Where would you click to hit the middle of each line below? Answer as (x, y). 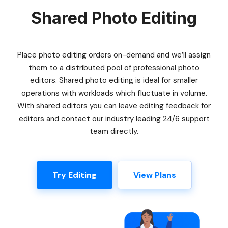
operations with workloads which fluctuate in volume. (114, 93)
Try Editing (74, 175)
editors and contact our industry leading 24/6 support (114, 119)
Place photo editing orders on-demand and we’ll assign (114, 55)
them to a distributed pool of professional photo (114, 68)
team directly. (114, 131)
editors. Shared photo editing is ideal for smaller (114, 80)
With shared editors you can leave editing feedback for (114, 106)
